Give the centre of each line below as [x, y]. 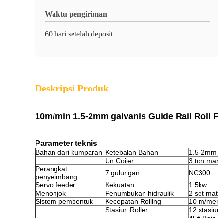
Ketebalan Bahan [132, 152]
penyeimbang [56, 177]
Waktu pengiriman [76, 14]
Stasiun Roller [127, 210]
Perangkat [51, 169]
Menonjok [51, 193]
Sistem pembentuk [64, 201]
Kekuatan [120, 185]
